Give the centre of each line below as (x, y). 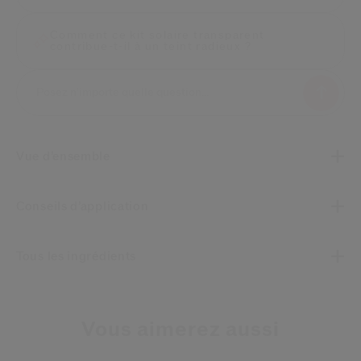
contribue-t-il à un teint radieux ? (151, 46)
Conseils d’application (87, 207)
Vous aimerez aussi (180, 329)
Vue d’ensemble (67, 157)
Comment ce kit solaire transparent (158, 35)
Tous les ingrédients (79, 257)
